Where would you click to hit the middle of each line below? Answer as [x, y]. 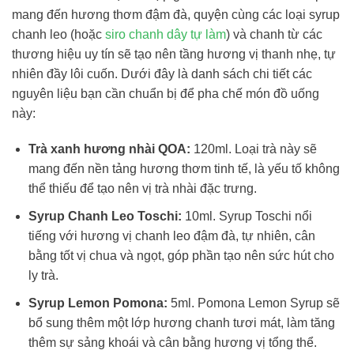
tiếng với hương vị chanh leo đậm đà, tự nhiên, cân [171, 235]
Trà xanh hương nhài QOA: [109, 149]
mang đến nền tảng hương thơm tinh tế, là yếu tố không [184, 169]
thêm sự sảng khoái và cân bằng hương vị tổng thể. [172, 342]
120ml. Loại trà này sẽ [253, 149]
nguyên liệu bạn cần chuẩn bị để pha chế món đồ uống [166, 93]
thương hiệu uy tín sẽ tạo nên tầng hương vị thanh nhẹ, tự [174, 54]
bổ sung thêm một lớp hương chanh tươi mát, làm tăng [181, 322]
